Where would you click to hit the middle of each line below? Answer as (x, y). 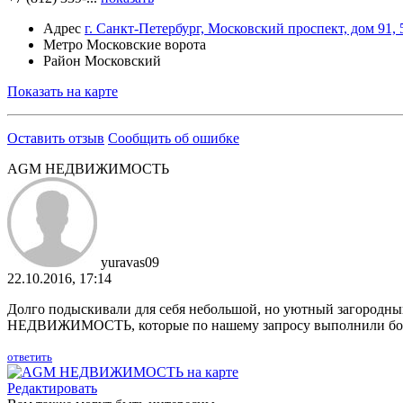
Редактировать (52, 388)
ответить (30, 356)
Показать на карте (63, 91)
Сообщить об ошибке (174, 138)
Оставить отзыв (56, 138)
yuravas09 (130, 262)
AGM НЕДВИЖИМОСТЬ (88, 168)
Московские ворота (146, 44)
